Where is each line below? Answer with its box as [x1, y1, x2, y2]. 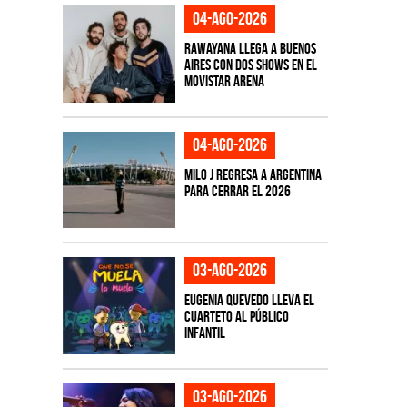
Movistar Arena [184, 73, 264, 90]
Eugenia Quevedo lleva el [184, 292, 314, 309]
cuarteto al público [184, 308, 289, 325]
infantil [184, 324, 225, 342]
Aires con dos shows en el [184, 56, 317, 74]
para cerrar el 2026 [184, 182, 291, 199]
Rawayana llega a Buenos [184, 40, 316, 57]
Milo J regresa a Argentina [184, 165, 322, 183]
